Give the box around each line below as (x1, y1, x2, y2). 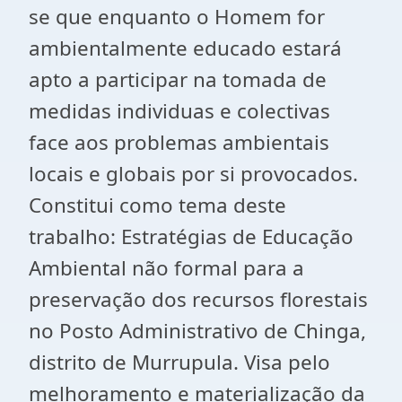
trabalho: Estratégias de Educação (29, 223, 354, 250)
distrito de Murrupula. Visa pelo (29, 348, 330, 376)
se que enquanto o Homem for (29, 3, 325, 31)
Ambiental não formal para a (29, 254, 304, 282)
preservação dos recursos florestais (29, 285, 368, 313)
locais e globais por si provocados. (29, 160, 358, 188)
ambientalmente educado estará (29, 34, 342, 62)
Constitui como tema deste (29, 191, 286, 219)
